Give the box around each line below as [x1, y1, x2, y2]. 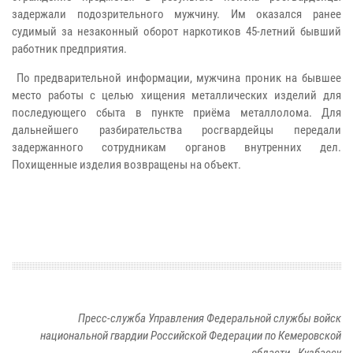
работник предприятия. [12, 41, 127, 56]
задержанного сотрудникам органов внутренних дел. [12, 139, 341, 154]
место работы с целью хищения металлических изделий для [12, 87, 341, 102]
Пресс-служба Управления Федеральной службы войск [78, 310, 341, 325]
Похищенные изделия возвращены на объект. [12, 157, 241, 172]
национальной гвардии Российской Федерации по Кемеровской [40, 328, 341, 343]
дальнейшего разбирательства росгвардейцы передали [12, 122, 341, 137]
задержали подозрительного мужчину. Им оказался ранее [12, 6, 341, 21]
